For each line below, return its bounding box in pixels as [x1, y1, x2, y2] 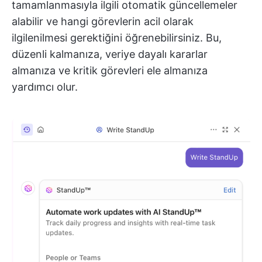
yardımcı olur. [12, 80, 78, 93]
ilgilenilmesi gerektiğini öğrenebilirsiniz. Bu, [12, 31, 222, 44]
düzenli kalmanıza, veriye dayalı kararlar [12, 47, 208, 60]
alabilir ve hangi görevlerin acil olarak [12, 15, 194, 27]
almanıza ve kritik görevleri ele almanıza [12, 64, 208, 77]
